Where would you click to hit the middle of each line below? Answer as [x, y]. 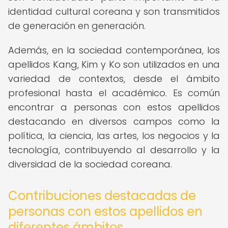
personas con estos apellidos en [105, 211]
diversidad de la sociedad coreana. [90, 164]
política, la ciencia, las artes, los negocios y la [114, 136]
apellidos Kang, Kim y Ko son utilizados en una [114, 64]
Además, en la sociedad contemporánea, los [114, 50]
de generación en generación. [77, 26]
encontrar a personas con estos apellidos [114, 107]
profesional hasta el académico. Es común [114, 93]
